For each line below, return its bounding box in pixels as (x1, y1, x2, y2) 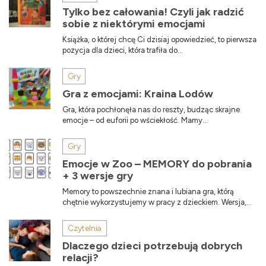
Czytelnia (68, 223, 102, 233)
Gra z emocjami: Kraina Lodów (62, 87, 213, 100)
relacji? (62, 251, 99, 264)
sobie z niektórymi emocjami (62, 17, 205, 30)
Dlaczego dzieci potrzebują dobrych (62, 239, 242, 252)
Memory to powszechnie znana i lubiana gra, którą (62, 186, 234, 196)
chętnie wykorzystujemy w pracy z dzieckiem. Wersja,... (62, 197, 252, 207)
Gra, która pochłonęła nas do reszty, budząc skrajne (62, 104, 240, 114)
